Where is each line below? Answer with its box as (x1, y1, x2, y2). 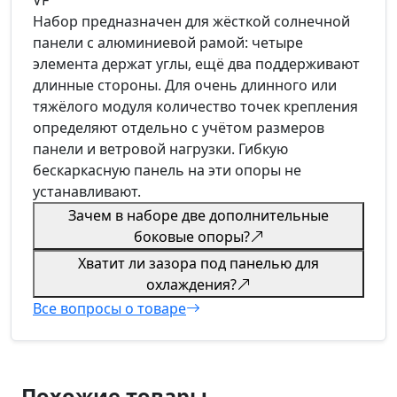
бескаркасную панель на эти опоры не (33, 160, 301, 180)
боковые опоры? (133, 227, 250, 246)
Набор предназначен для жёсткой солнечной (33, 12, 350, 31)
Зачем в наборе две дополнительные (68, 206, 329, 225)
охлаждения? (146, 275, 237, 294)
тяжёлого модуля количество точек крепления (33, 97, 358, 116)
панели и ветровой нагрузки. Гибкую (33, 139, 288, 159)
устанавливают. (33, 182, 141, 201)
